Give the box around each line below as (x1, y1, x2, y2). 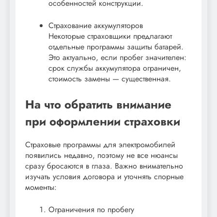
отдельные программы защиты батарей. (48, 41, 184, 53)
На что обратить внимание (25, 96, 171, 113)
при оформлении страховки (25, 113, 180, 130)
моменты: (25, 182, 57, 193)
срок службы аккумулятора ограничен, (48, 62, 181, 74)
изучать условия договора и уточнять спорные (25, 171, 184, 183)
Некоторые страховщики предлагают (48, 31, 172, 42)
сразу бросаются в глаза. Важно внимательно (25, 160, 183, 172)
